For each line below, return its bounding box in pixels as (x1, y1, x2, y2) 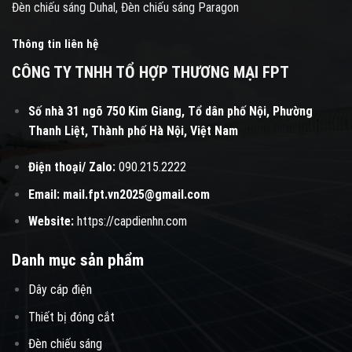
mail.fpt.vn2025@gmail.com (62, 186, 210, 202)
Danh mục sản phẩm (12, 251, 144, 270)
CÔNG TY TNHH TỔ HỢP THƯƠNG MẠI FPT (12, 62, 289, 82)
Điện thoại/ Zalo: (27, 159, 115, 175)
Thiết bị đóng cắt (27, 309, 115, 324)
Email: (27, 186, 63, 202)
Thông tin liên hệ (12, 36, 98, 51)
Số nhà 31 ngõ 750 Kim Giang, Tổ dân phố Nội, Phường (27, 104, 313, 119)
